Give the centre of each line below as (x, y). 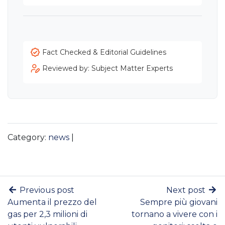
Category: (28, 138)
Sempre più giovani (179, 202)
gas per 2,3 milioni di (47, 214)
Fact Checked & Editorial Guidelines (104, 52)
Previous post (46, 190)
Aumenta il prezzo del (52, 202)
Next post (187, 190)
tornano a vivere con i (175, 214)
